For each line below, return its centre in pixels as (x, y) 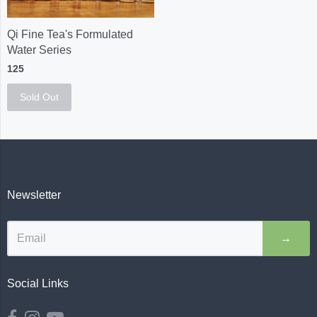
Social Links (38, 284)
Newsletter (34, 195)
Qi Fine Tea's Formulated (70, 35)
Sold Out (39, 97)
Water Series (39, 50)
